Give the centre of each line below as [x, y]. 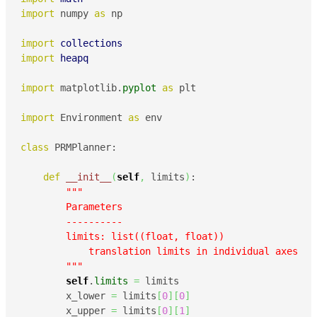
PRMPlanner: [83, 147]
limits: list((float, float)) [122, 236]
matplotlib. [88, 87]
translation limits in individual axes [162, 251]
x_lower [66, 295]
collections [91, 43]
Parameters [71, 206]
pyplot [139, 87]
